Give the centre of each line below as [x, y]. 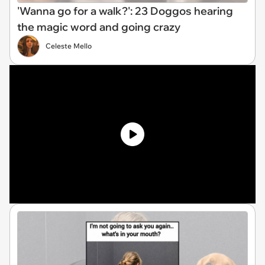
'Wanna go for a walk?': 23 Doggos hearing [125, 11]
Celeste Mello [69, 46]
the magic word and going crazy [99, 27]
